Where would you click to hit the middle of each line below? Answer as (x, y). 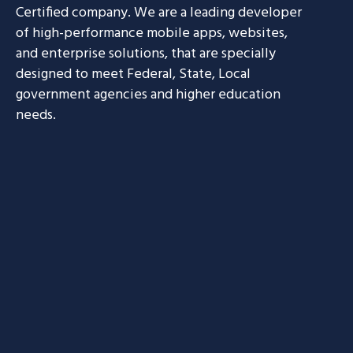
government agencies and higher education (148, 95)
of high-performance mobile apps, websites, (152, 33)
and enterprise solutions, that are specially (146, 54)
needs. (36, 115)
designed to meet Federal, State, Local (133, 74)
